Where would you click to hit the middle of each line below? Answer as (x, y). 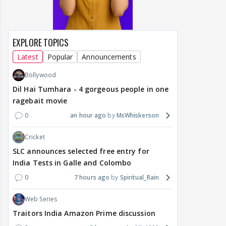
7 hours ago (92, 178)
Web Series (41, 199)
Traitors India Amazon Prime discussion (84, 213)
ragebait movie (40, 101)
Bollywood (40, 75)
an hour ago (88, 116)
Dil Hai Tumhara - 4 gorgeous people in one (91, 89)
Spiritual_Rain (139, 178)
